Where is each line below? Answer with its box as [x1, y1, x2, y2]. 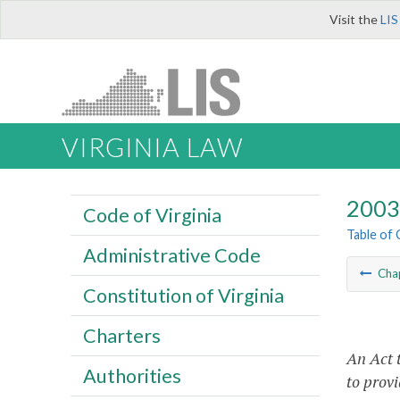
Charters [82, 323, 161, 347]
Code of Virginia [82, 203, 221, 227]
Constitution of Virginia [82, 283, 284, 307]
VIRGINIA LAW [62, 132, 243, 163]
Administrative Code [82, 243, 261, 267]
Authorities [82, 363, 181, 387]
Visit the [329, 12, 380, 27]
